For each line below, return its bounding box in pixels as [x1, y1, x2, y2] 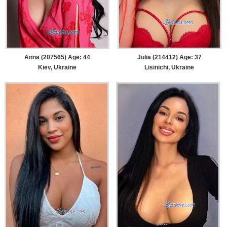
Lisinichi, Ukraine [144, 64, 195, 71]
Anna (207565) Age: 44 [24, 54, 91, 61]
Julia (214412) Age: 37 [137, 54, 202, 61]
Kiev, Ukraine [38, 64, 77, 71]
